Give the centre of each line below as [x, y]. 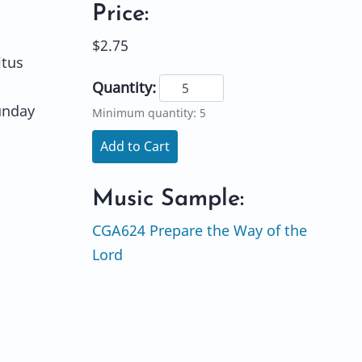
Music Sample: [168, 199]
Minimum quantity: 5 [149, 113]
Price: [120, 14]
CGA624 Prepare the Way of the [199, 230]
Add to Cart [135, 147]
